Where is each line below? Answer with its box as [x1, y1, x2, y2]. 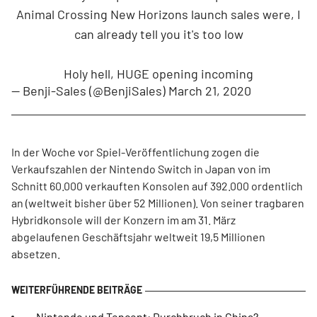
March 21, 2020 [168, 83, 251, 98]
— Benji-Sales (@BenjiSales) [11, 83, 168, 98]
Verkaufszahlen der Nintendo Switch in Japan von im [11, 162, 270, 175]
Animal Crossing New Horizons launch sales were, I [16, 6, 301, 22]
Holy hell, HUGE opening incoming [64, 66, 253, 81]
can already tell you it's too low [74, 26, 243, 42]
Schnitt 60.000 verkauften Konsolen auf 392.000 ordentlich [11, 179, 303, 192]
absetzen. [11, 247, 62, 260]
